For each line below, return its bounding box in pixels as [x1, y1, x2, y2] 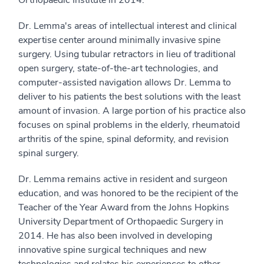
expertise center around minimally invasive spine [18, 33, 220, 47]
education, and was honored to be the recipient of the [18, 186, 238, 200]
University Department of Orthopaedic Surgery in [18, 214, 223, 228]
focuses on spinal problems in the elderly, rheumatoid [18, 118, 240, 131]
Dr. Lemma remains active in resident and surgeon [18, 172, 227, 186]
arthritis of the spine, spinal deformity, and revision [18, 132, 229, 146]
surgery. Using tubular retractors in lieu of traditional [18, 47, 236, 61]
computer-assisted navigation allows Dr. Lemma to [18, 75, 231, 89]
